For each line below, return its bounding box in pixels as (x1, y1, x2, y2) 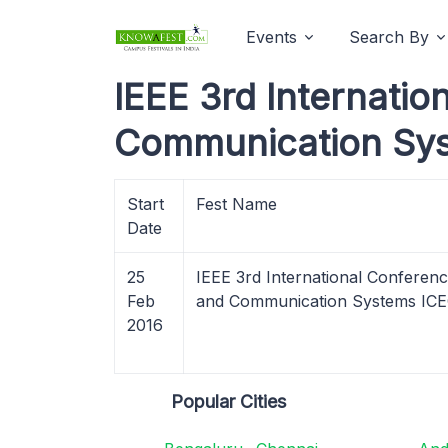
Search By (349, 27, 429, 47)
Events (246, 27, 297, 47)
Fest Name (196, 194, 277, 214)
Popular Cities (171, 391, 287, 412)
